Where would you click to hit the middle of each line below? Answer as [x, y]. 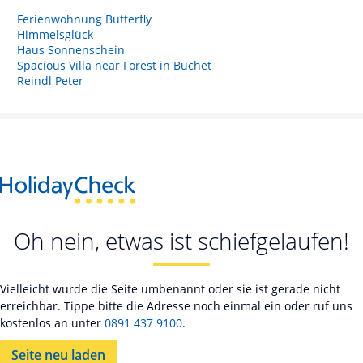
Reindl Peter [50, 80]
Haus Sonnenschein [71, 49]
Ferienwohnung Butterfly [84, 19]
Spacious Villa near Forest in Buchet [114, 65]
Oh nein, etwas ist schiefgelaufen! [181, 241]
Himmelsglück [55, 34]
